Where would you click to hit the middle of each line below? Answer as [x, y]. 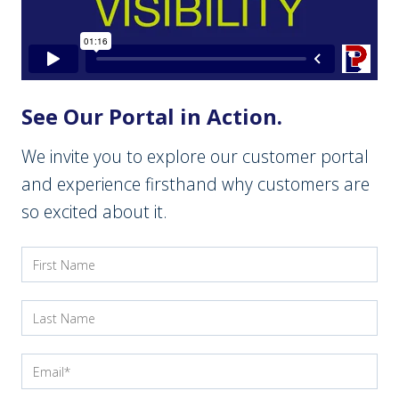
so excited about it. [94, 212]
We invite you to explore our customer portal [195, 157]
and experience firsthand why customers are [195, 184]
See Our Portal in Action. [152, 117]
